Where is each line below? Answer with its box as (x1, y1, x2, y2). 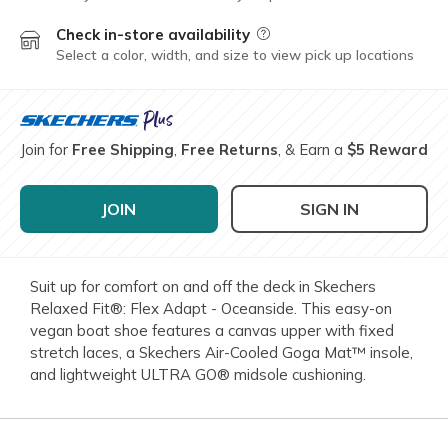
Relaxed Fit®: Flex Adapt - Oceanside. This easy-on (30, 299, 392, 319)
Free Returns (181, 140, 278, 160)
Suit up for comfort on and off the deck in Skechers (30, 277, 376, 297)
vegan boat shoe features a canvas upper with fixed (30, 321, 394, 341)
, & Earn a (278, 140, 347, 160)
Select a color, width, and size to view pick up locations (56, 46, 414, 65)
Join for (20, 140, 72, 160)
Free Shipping (72, 140, 174, 160)
